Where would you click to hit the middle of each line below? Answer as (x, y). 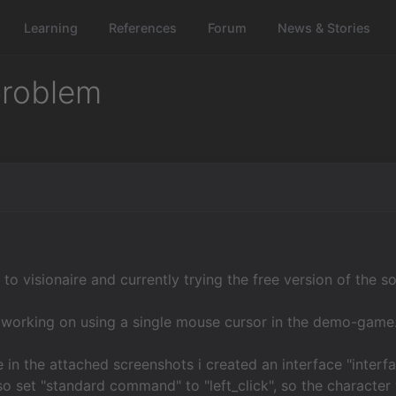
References (143, 27)
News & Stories (324, 27)
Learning (51, 27)
